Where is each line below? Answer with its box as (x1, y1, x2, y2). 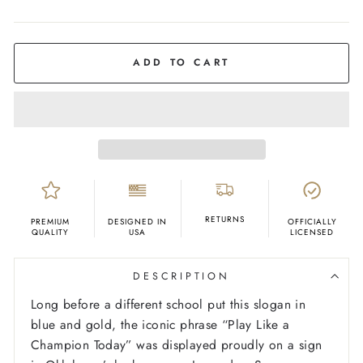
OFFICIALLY (287, 216, 337, 228)
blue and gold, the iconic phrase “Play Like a (31, 315, 290, 335)
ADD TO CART (133, 55, 230, 70)
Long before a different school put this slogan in (31, 295, 306, 314)
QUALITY (32, 226, 70, 239)
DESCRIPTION (133, 269, 230, 284)
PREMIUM (31, 216, 70, 228)
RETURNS (204, 213, 245, 226)
